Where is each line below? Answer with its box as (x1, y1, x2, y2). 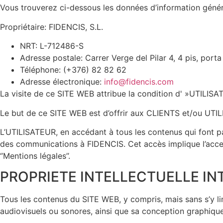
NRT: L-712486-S (20, 41, 84, 51)
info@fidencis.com (104, 77, 174, 87)
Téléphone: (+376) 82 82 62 (20, 65, 126, 75)
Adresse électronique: (20, 77, 104, 87)
